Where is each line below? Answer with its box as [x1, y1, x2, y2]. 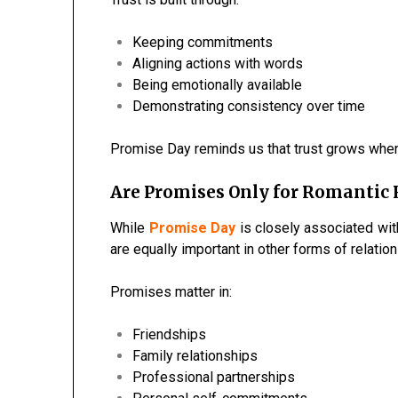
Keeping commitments [132, 34, 274, 52]
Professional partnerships [132, 369, 296, 386]
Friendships [132, 326, 207, 344]
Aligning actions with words [132, 55, 304, 73]
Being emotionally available [132, 76, 303, 94]
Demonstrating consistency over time [132, 98, 366, 115]
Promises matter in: [110, 283, 233, 301]
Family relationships [132, 347, 259, 365]
